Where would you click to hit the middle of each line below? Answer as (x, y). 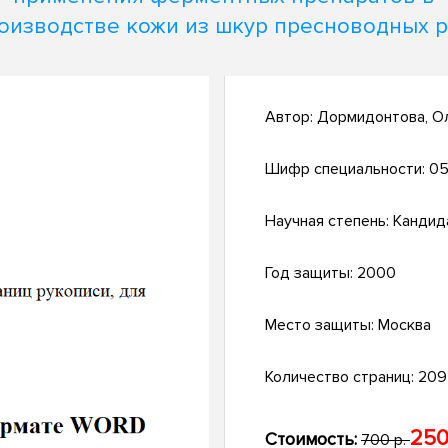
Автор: (291, 117)
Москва (404, 325)
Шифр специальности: (347, 169)
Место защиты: (321, 325)
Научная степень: (329, 221)
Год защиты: (311, 273)
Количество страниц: (341, 377)
